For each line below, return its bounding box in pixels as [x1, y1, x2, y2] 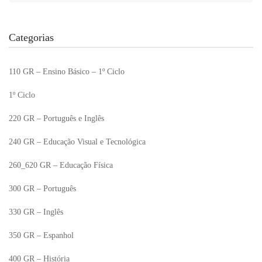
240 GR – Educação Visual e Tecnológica [9, 137, 146, 146]
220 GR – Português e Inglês [9, 114, 104, 123]
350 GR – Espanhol [9, 231, 74, 240]
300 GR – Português [9, 184, 76, 193]
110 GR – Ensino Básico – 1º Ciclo [9, 67, 125, 76]
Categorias [9, 32, 54, 43]
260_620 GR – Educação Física [9, 161, 113, 170]
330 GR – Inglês [9, 208, 63, 216]
